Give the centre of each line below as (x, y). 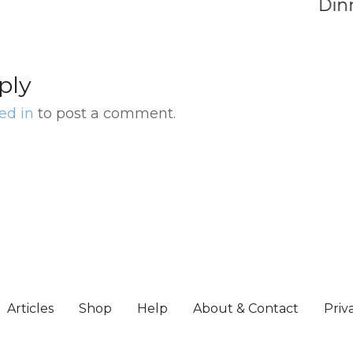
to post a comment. (105, 114)
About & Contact (245, 309)
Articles (30, 309)
